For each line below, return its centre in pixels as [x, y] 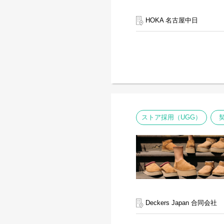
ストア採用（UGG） [171, 117]
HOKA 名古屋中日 [171, 20]
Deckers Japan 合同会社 [180, 203]
